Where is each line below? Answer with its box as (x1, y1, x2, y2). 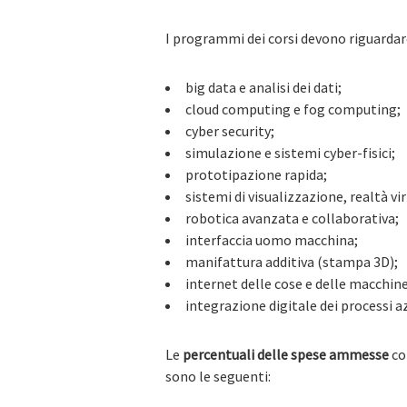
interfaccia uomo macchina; (185, 231, 358, 249)
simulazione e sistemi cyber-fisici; (185, 144, 395, 162)
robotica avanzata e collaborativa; (185, 209, 399, 227)
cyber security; (185, 122, 274, 140)
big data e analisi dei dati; (185, 78, 342, 96)
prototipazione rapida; (185, 165, 327, 184)
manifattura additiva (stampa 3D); (185, 253, 398, 271)
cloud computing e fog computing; (185, 100, 401, 118)
